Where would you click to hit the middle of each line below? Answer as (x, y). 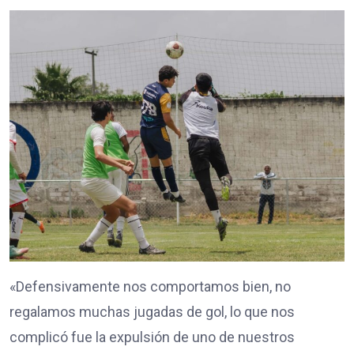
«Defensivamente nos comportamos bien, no (150, 286)
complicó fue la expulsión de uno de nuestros (152, 337)
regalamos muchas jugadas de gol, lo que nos (152, 311)
